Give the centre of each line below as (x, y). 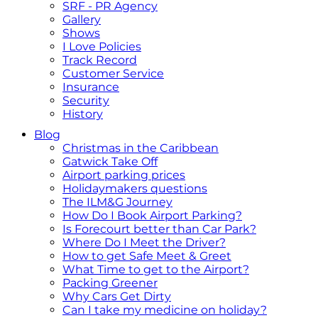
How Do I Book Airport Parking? (152, 215)
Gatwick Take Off (110, 161)
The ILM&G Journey (117, 202)
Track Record (100, 60)
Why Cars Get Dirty (117, 296)
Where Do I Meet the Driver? (144, 242)
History (83, 114)
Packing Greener (110, 283)
